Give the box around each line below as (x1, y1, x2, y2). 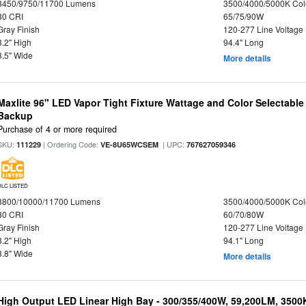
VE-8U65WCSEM (100, 139, 159, 150)
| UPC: (158, 138, 187, 150)
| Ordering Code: (41, 138, 101, 150)
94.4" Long (223, 36, 264, 48)
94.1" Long (223, 234, 264, 246)
